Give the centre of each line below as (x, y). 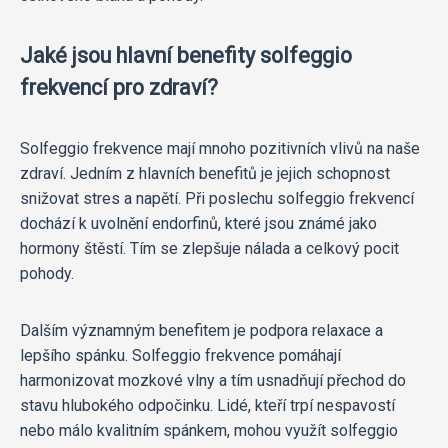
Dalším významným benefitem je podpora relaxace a (201, 331)
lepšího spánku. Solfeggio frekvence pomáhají (180, 356)
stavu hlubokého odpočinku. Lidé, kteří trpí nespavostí (207, 406)
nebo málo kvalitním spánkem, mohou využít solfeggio (209, 431)
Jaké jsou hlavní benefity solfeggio (186, 56)
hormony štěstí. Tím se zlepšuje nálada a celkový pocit (209, 249)
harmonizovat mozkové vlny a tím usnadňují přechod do (213, 381)
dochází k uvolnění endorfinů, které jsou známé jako (198, 224)
